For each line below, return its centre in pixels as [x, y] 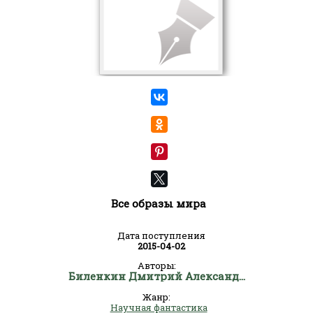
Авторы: [156, 265]
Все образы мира [159, 203]
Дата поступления [161, 235]
